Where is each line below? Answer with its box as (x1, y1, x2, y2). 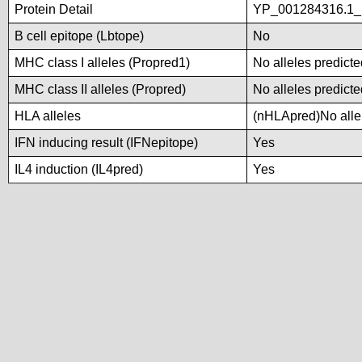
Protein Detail (15, 2, 93, 16)
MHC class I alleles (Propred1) (15, 56, 190, 69)
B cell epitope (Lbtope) (15, 29, 144, 43)
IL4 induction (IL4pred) (15, 162, 143, 176)
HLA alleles (15, 109, 81, 123)
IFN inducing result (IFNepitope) (15, 136, 198, 149)
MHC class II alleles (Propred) (15, 82, 186, 96)
